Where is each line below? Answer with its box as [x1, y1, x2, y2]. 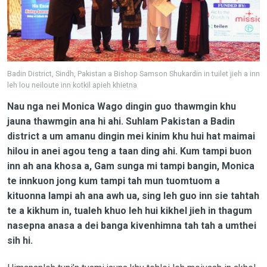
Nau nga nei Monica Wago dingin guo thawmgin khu [7, 100, 236, 112]
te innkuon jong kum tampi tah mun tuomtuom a [7, 175, 220, 187]
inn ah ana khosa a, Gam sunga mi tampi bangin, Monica [7, 160, 254, 172]
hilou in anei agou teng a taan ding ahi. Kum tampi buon [7, 145, 252, 157]
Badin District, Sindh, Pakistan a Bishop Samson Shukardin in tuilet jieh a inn [7, 69, 260, 78]
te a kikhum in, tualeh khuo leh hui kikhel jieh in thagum [7, 204, 252, 216]
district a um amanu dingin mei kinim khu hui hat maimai [7, 130, 255, 142]
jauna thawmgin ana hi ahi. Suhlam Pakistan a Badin [7, 115, 235, 127]
